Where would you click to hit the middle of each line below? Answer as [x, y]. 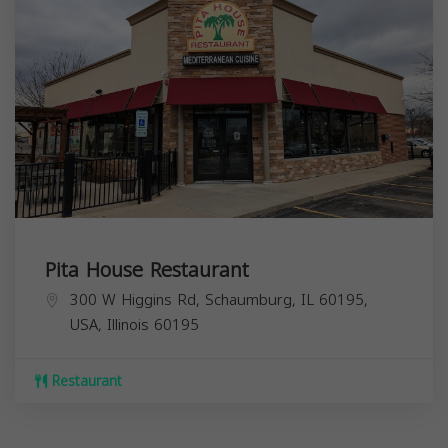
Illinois [128, 325]
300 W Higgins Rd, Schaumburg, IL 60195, [219, 300]
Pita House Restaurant [147, 270]
